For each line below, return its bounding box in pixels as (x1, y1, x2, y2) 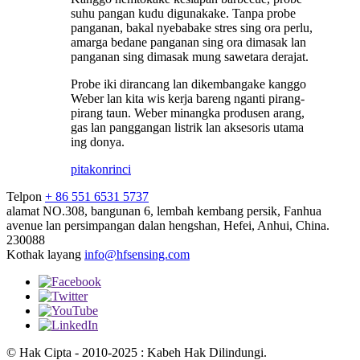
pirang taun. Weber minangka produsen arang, (71, 106, 305, 121)
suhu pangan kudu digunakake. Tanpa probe (71, 6, 296, 21)
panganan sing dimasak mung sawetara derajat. (71, 50, 309, 64)
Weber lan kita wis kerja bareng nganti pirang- (71, 92, 305, 106)
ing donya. (71, 135, 125, 149)
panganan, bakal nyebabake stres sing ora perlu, (71, 21, 313, 35)
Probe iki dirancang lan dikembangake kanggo (71, 77, 306, 92)
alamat (6, 204, 39, 219)
